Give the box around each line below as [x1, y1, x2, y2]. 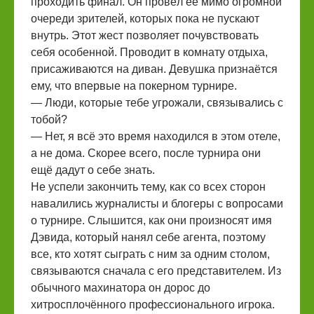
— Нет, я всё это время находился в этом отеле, [31, 130, 280, 142]
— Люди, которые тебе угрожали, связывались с [31, 97, 283, 109]
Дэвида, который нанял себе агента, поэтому [31, 231, 266, 243]
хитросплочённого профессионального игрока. [31, 299, 275, 310]
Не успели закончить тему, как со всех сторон [31, 181, 266, 193]
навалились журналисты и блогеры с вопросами [31, 198, 283, 210]
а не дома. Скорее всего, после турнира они [31, 147, 261, 159]
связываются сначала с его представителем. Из [31, 265, 281, 277]
